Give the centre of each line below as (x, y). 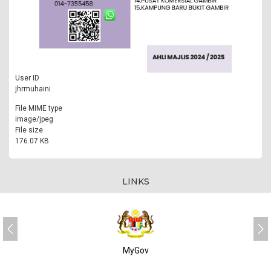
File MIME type (39, 108)
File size (29, 130)
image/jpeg (34, 119)
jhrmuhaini (33, 89)
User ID (27, 78)
